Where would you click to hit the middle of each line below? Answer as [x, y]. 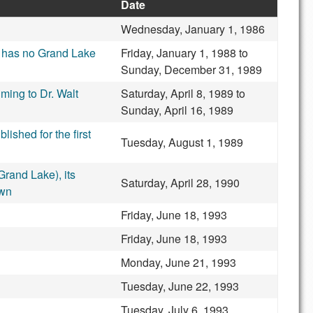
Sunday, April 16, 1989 [177, 110]
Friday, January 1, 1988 [179, 53]
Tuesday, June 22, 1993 [180, 286]
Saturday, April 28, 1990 [180, 183]
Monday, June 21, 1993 [179, 262]
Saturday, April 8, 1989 [177, 93]
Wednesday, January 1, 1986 [193, 29]
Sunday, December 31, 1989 [191, 70]
